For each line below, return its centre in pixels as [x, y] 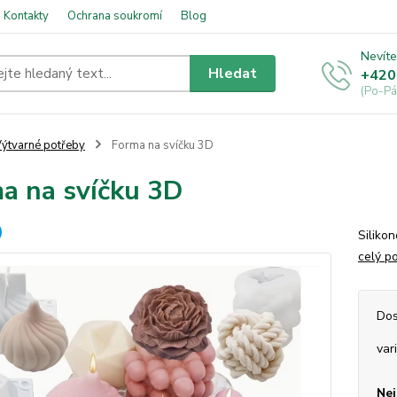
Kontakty [26, 16]
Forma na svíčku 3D [161, 145]
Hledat [233, 73]
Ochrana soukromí [115, 16]
